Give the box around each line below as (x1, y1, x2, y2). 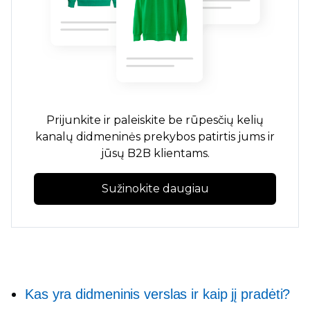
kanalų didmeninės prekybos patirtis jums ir (35, 130, 275, 144)
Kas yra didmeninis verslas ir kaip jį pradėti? (25, 286, 291, 302)
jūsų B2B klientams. (100, 147, 210, 161)
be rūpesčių (168, 113, 234, 127)
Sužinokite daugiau (101, 182, 209, 196)
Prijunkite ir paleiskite (46, 113, 165, 127)
